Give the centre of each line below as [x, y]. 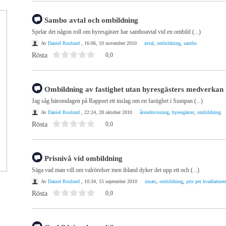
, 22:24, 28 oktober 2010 [106, 112]
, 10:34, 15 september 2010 [108, 181]
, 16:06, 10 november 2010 [108, 43]
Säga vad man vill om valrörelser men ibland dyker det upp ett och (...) [116, 170]
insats [151, 181]
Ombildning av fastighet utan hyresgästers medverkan [134, 89]
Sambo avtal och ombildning [91, 20]
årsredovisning [154, 112]
